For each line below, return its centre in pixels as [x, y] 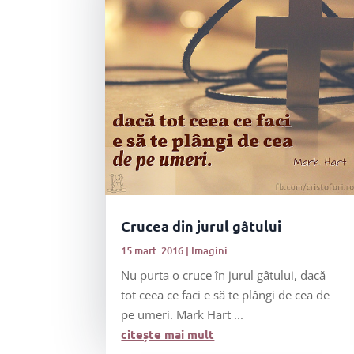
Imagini [210, 250]
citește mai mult [168, 334]
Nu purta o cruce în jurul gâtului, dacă [224, 275]
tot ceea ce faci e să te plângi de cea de [226, 294]
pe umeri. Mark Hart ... [183, 314]
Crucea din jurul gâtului [201, 225]
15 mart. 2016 [153, 250]
